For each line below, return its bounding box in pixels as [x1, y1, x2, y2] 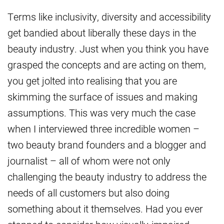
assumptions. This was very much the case [7, 105, 195, 119]
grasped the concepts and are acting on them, [7, 57, 206, 71]
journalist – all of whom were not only [7, 153, 170, 167]
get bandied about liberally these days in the [7, 25, 196, 39]
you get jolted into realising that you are [7, 73, 177, 87]
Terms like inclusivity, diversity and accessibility [7, 9, 211, 23]
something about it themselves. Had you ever [7, 201, 203, 215]
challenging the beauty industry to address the [7, 169, 206, 183]
